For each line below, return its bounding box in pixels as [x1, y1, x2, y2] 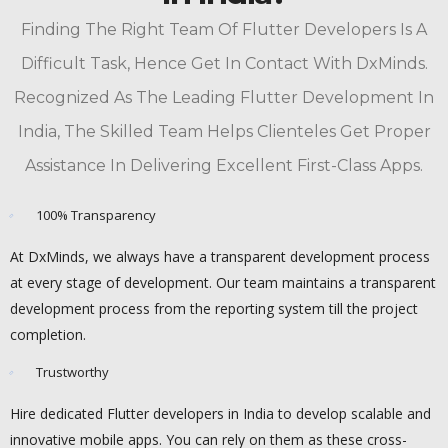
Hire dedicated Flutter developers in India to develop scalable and [10, 404, 431, 424]
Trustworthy [36, 363, 109, 382]
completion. [10, 325, 86, 345]
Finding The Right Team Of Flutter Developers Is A [21, 20, 427, 40]
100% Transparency [36, 206, 156, 225]
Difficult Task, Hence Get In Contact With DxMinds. [20, 54, 428, 74]
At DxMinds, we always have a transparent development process [10, 247, 430, 267]
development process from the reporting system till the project [10, 299, 418, 319]
